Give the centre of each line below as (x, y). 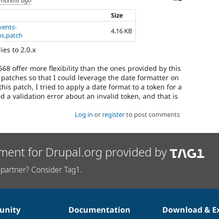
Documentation (99, 209)
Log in (84, 115)
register (113, 115)
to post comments (152, 115)
